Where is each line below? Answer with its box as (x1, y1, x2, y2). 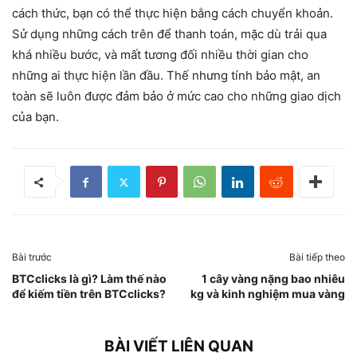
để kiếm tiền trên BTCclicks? (12, 287, 166, 300)
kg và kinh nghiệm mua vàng (190, 287, 345, 300)
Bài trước (12, 251, 52, 263)
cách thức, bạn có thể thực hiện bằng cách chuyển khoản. (12, 6, 333, 21)
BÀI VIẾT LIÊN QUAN (104, 337, 253, 355)
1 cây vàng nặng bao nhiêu (202, 272, 345, 285)
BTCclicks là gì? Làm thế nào (12, 272, 167, 285)
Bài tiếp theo (289, 251, 345, 263)
